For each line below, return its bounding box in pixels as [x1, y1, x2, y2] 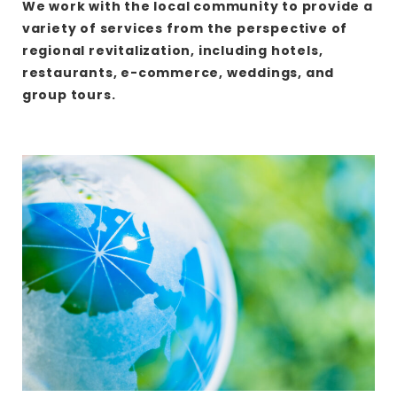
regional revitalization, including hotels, [21, 42, 323, 60]
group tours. [21, 86, 116, 105]
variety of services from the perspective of [21, 19, 348, 38]
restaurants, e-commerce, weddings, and [21, 64, 335, 82]
